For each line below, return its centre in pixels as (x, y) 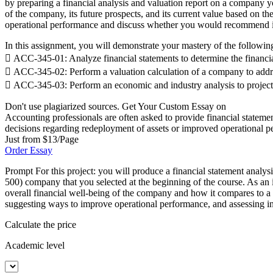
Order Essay (29, 150)
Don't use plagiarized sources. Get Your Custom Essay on (115, 106)
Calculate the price (41, 224)
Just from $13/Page (42, 139)
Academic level (35, 245)
